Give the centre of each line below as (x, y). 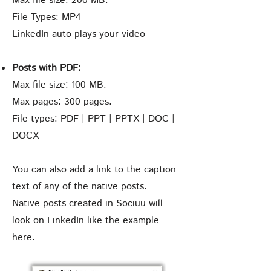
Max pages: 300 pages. (62, 102)
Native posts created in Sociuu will (87, 204)
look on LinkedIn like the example (86, 220)
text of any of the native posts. (80, 187)
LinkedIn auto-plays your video (79, 34)
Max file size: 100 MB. (59, 85)
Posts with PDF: (47, 68)
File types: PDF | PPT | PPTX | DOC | (93, 119)
